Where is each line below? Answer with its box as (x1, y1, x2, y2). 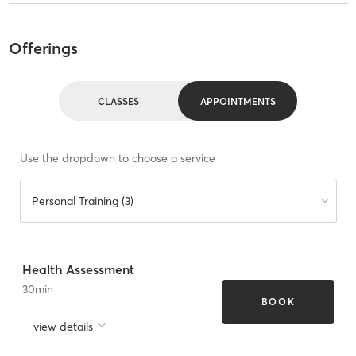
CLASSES (98, 95, 139, 107)
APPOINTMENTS (199, 95, 276, 107)
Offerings (8, 38, 78, 59)
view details (33, 319, 93, 334)
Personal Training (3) (31, 194, 133, 209)
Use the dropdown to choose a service (19, 151, 215, 166)
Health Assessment (22, 261, 134, 277)
